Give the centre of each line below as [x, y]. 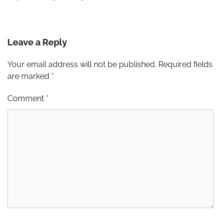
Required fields [185, 65]
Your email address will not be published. [82, 65]
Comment [27, 99]
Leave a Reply [37, 42]
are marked [29, 76]
